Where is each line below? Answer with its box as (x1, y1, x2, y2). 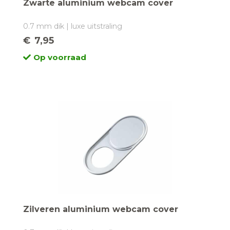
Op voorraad (33, 52, 86, 62)
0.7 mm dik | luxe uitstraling (23, 22, 122, 31)
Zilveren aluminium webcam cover (23, 204, 178, 214)
